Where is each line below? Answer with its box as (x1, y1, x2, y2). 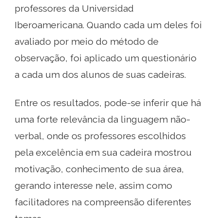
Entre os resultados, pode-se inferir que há (15, 97, 201, 108)
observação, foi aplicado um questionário (15, 52, 197, 63)
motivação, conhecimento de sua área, (15, 163, 184, 174)
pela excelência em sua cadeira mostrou (15, 146, 192, 158)
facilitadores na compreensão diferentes (15, 196, 191, 207)
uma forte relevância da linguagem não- (15, 113, 190, 125)
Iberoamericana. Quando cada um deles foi (15, 19, 202, 30)
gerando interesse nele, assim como (15, 180, 172, 191)
